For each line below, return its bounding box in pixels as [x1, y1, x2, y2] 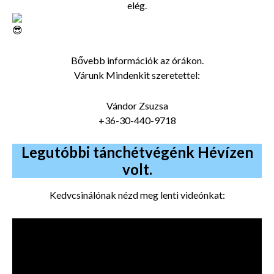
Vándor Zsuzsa [106, 99, 168, 111]
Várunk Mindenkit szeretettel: [74, 68, 200, 81]
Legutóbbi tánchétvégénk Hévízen [21, 143, 253, 161]
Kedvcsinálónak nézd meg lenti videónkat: [49, 188, 225, 201]
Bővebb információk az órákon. [70, 54, 204, 66]
